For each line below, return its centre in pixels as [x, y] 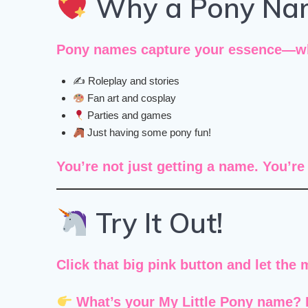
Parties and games [129, 115]
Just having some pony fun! [148, 133]
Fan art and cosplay [131, 98]
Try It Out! [155, 223]
